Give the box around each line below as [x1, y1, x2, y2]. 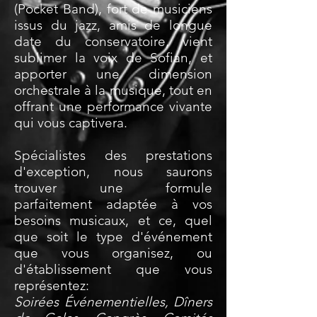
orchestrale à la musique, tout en [14, 82, 212, 98]
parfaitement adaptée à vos [14, 196, 212, 212]
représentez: [14, 277, 89, 294]
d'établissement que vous [14, 261, 212, 277]
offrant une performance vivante [14, 98, 212, 115]
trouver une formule [14, 180, 212, 196]
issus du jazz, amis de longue [14, 17, 212, 33]
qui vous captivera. [14, 115, 127, 131]
